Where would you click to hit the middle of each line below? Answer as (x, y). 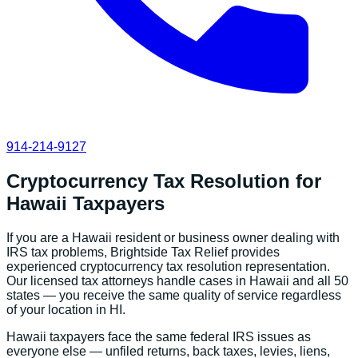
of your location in (58, 309)
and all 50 (319, 280)
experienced (43, 266)
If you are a (39, 237)
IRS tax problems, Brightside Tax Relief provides (143, 252)
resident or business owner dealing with (226, 237)
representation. (286, 266)
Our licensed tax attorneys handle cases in (128, 280)
